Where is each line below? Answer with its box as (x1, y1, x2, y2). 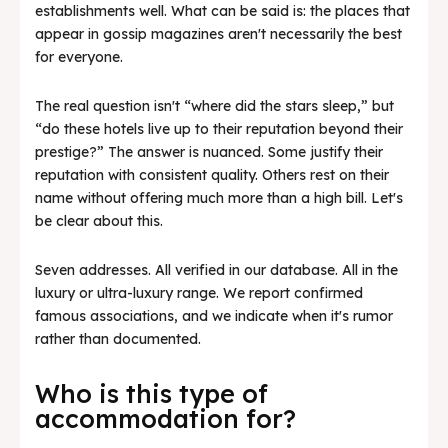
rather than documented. (35, 330, 201, 349)
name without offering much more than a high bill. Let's (35, 189, 403, 208)
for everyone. (35, 48, 123, 67)
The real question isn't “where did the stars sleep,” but (35, 97, 394, 116)
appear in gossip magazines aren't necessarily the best (35, 25, 402, 44)
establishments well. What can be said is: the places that (35, 2, 410, 21)
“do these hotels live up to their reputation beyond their (35, 120, 403, 139)
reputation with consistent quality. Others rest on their (35, 166, 389, 185)
